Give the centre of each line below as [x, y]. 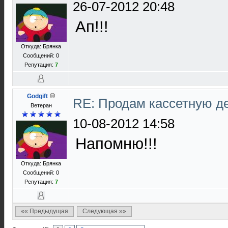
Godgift [37, 96]
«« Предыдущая [45, 211]
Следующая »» [104, 211]
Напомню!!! [116, 144]
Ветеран [41, 105]
